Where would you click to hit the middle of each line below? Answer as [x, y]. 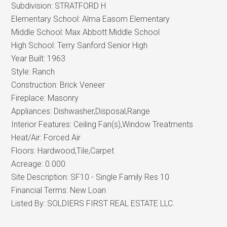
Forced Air [62, 138]
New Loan [88, 190]
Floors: [25, 151]
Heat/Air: [28, 138]
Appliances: [33, 111]
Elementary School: [47, 19]
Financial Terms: [41, 190]
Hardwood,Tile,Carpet [76, 151]
